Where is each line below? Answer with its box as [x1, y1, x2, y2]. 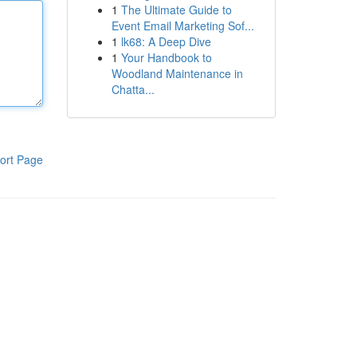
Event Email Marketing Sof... [111, 18, 254, 33]
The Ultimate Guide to [120, 2, 232, 18]
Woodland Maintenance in [111, 65, 243, 81]
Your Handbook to [120, 49, 212, 65]
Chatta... [111, 81, 155, 97]
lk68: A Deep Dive [120, 33, 211, 49]
